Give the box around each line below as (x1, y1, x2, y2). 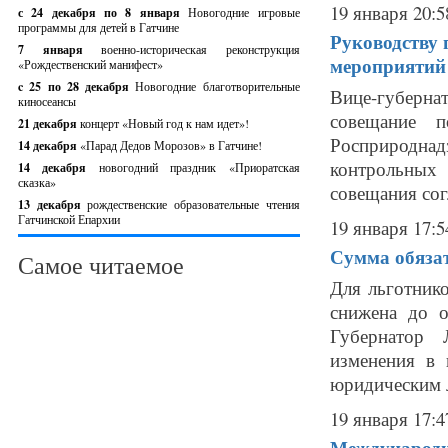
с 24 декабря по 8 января (18, 4, 189, 21)
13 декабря (18, 196, 88, 213)
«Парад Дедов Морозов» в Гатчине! (80, 137, 262, 153)
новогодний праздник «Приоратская (98, 159, 300, 175)
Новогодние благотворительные (135, 78, 300, 94)
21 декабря (18, 115, 80, 132)
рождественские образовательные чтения (87, 196, 300, 212)
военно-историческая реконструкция (101, 41, 300, 57)
